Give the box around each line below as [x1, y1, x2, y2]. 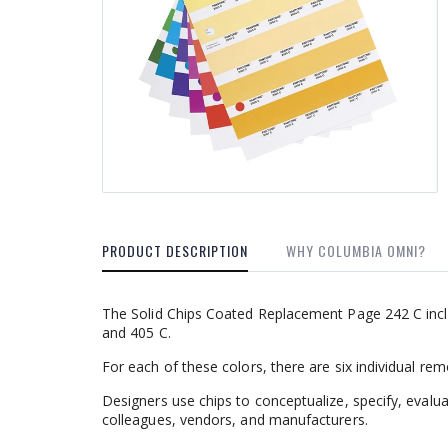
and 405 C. [102, 323, 171, 343]
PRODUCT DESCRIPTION [102, 240, 248, 262]
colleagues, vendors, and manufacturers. [102, 410, 368, 430]
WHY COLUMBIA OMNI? [286, 240, 426, 262]
